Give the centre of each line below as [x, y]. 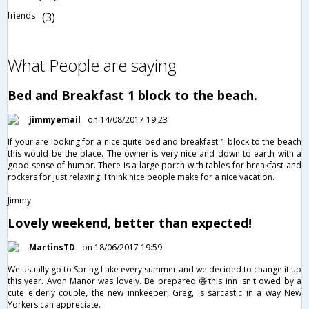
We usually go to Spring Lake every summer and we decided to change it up [154, 270]
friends [21, 16]
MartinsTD [52, 248]
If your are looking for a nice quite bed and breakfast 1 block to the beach [154, 142]
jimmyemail [55, 120]
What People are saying [92, 66]
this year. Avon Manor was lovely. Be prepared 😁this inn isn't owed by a [154, 281]
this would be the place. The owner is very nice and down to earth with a [154, 154]
